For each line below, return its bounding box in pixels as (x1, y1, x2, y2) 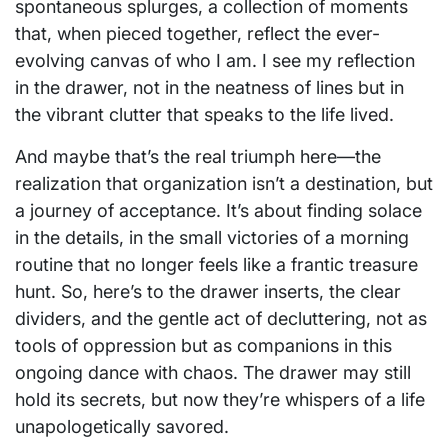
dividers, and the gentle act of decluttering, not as (15, 307, 427, 329)
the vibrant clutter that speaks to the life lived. (15, 103, 394, 125)
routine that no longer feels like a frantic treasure (15, 253, 418, 275)
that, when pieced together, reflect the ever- (15, 22, 380, 44)
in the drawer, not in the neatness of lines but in (15, 76, 404, 98)
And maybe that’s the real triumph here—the (15, 145, 381, 167)
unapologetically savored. (15, 415, 229, 437)
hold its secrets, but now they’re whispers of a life (15, 388, 425, 410)
